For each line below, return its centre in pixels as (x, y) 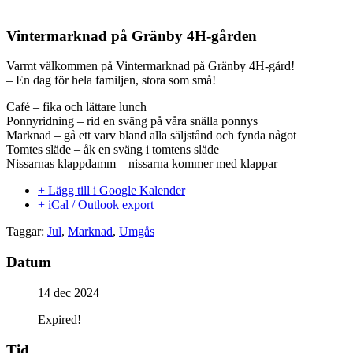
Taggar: (27, 232)
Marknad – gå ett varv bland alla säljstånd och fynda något (151, 136)
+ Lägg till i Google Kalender (111, 191)
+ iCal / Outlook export (96, 205)
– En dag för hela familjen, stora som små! (111, 80)
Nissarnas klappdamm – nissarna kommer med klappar (142, 164)
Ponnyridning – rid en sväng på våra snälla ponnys (132, 121)
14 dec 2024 (69, 292)
